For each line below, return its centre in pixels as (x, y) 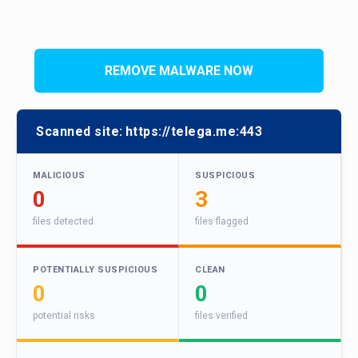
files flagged (222, 222)
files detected (63, 222)
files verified (221, 316)
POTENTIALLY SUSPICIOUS (95, 270)
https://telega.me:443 (193, 132)
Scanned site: (80, 132)
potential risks (64, 316)
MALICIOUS (59, 176)
